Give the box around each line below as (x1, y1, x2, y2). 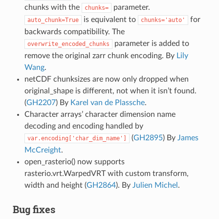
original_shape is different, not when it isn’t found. (24, 87, 197, 95)
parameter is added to (112, 39, 189, 47)
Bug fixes (12, 202, 55, 216)
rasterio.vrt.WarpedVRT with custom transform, (24, 169, 189, 177)
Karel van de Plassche (70, 98, 145, 107)
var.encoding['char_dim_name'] (27, 134, 127, 142)
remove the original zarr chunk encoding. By (24, 51, 176, 60)
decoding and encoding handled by (24, 122, 143, 130)
